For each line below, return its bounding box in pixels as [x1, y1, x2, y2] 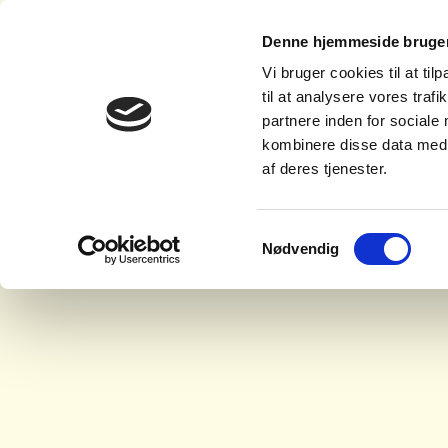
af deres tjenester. [262, 160, 388, 178]
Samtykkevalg [261, 227, 357, 245]
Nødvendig [262, 239, 340, 257]
